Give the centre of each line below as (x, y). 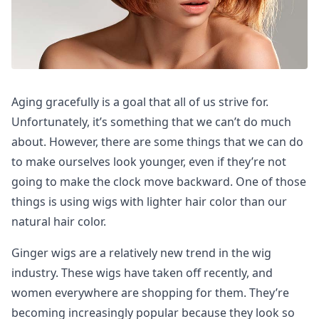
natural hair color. (59, 222)
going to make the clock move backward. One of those (159, 182)
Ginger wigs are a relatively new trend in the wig (141, 253)
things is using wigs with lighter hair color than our (149, 202)
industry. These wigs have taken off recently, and (142, 273)
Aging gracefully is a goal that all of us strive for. (140, 102)
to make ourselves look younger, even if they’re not (149, 162)
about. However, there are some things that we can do (157, 142)
